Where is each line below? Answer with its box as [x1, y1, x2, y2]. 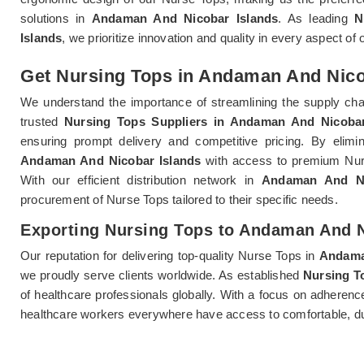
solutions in [20, 11, 92, 25]
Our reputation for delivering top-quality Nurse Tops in [20, 248, 319, 262]
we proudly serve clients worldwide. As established [20, 267, 304, 282]
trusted [20, 114, 65, 128]
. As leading [278, 11, 355, 25]
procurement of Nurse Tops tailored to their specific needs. [20, 192, 338, 206]
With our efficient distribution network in [20, 172, 262, 187]
